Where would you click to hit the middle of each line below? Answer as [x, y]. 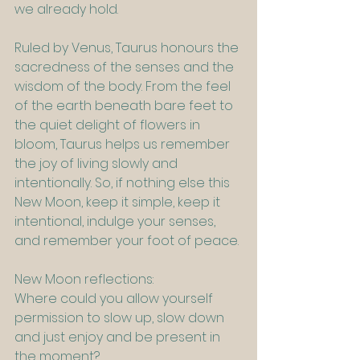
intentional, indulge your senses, [117, 222]
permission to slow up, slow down [121, 318]
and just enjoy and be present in [119, 337]
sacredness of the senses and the [126, 67]
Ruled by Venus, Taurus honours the [128, 48]
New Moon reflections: [84, 280]
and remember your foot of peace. [127, 241]
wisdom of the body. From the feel [124, 87]
